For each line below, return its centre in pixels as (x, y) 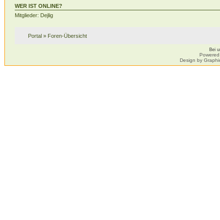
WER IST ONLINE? (38, 6)
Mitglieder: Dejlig (34, 15)
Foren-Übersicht (67, 36)
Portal (35, 36)
